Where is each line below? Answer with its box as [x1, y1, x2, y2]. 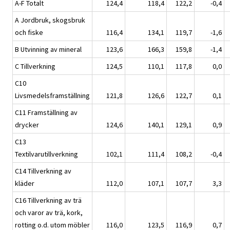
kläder [15, 179, 34, 188]
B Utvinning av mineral [15, 45, 82, 54]
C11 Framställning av [15, 108, 78, 118]
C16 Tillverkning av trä [15, 196, 82, 205]
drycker [15, 120, 39, 130]
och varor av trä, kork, [15, 208, 83, 218]
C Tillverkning [15, 62, 55, 71]
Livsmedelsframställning [15, 91, 90, 101]
